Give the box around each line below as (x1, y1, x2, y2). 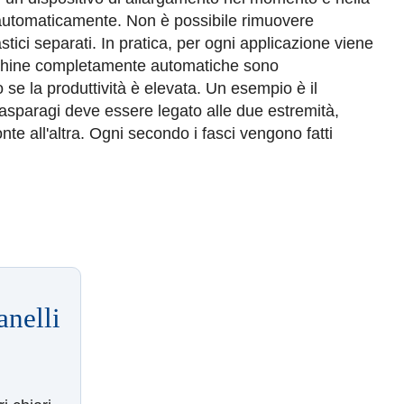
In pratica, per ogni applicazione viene (101, 34, 373, 52)
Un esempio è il (206, 79, 317, 97)
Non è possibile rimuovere (126, 12, 314, 30)
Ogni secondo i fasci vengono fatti (89, 124, 333, 142)
